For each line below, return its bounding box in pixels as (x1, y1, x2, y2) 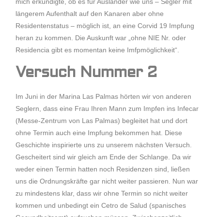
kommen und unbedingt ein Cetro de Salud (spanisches (15, 201, 186, 209)
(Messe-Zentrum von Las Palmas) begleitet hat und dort (15, 117, 188, 124)
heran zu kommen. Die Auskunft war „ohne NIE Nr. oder (15, 34, 186, 42)
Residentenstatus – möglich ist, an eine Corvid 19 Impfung (15, 22, 195, 30)
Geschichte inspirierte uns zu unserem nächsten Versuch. (15, 141, 192, 149)
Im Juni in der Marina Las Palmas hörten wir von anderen (15, 93, 192, 100)
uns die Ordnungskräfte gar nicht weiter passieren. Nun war (15, 177, 199, 185)
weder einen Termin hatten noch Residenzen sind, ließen (15, 165, 190, 173)
